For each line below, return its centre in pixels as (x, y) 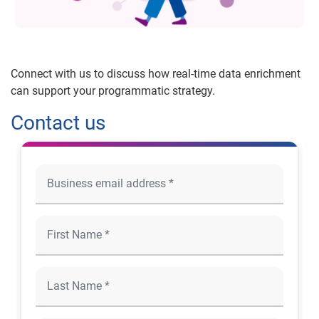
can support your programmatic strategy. (113, 90)
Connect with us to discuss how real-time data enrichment (156, 73)
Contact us (58, 122)
